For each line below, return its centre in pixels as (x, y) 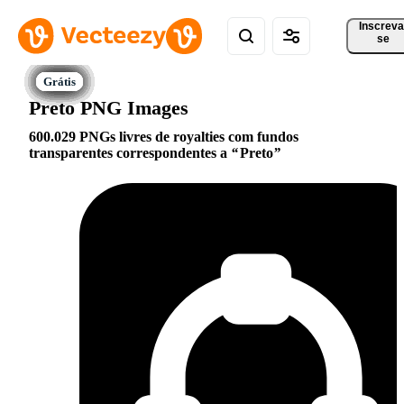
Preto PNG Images (109, 107)
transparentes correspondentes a (130, 153)
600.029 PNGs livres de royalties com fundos (164, 137)
